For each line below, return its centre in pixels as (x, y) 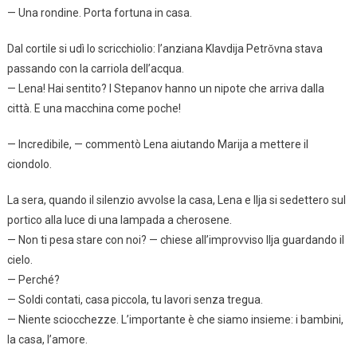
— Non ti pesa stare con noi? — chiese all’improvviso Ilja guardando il (175, 239)
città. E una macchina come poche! (94, 108)
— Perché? (33, 279)
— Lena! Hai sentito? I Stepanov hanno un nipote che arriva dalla (165, 88)
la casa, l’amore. (47, 339)
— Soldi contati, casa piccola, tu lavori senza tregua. (135, 299)
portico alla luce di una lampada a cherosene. (119, 220)
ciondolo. (29, 164)
